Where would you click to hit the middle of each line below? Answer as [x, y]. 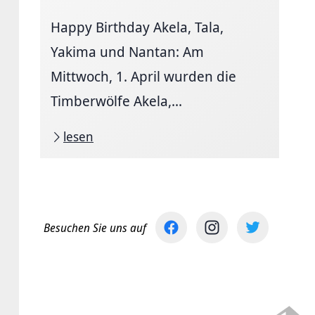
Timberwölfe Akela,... [116, 101]
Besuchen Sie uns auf [95, 227]
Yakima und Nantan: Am [127, 52]
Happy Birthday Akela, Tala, [137, 27]
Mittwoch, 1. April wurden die [143, 76]
